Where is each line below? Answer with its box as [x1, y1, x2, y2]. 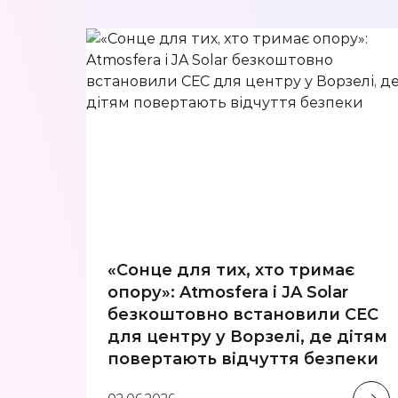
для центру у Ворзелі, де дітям [107, 326, 387, 346]
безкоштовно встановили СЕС [107, 304, 378, 324]
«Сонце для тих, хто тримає [107, 259, 354, 280]
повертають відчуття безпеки [107, 348, 383, 369]
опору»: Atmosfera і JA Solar [107, 282, 348, 302]
